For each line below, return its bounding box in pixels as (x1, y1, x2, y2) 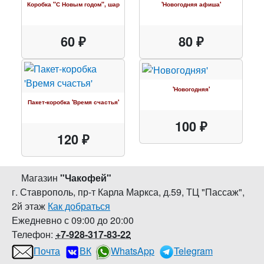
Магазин (21, 171, 60, 184)
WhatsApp (111, 244, 154, 258)
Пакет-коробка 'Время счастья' (27, 97, 119, 106)
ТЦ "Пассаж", (186, 185, 245, 199)
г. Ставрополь (12, 185, 73, 199)
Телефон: (12, 227, 55, 241)
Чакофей (65, 171, 107, 184)
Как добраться (48, 199, 110, 213)
